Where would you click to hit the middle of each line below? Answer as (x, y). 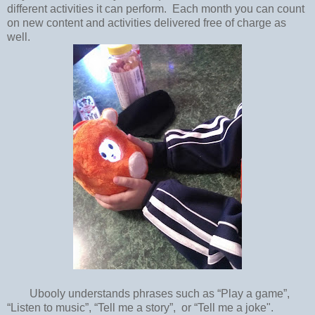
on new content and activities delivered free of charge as (147, 22)
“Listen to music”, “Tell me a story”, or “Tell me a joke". (143, 307)
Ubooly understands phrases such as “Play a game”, (148, 293)
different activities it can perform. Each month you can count (156, 8)
